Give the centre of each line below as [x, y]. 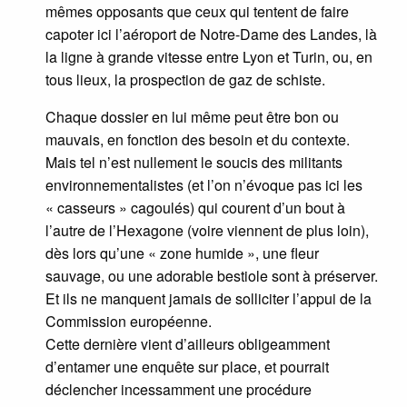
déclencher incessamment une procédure [179, 390]
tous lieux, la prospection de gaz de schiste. [185, 80]
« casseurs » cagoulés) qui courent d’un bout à [195, 208]
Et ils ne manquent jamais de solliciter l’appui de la [208, 299]
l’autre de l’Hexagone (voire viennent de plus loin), [207, 231]
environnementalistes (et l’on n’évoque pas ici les [204, 185]
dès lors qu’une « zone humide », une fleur [182, 253]
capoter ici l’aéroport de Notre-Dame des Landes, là [211, 35]
